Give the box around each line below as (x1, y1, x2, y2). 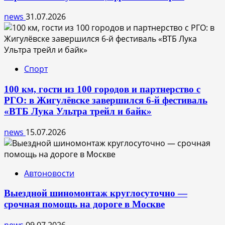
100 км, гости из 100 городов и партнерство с (4, 83, 200, 94)
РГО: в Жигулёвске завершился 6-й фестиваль (4, 94, 207, 105)
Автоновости (24, 167, 74, 179)
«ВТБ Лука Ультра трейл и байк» (4, 105, 152, 117)
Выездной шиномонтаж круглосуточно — (4, 188, 187, 199)
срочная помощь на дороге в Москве (4, 199, 165, 210)
